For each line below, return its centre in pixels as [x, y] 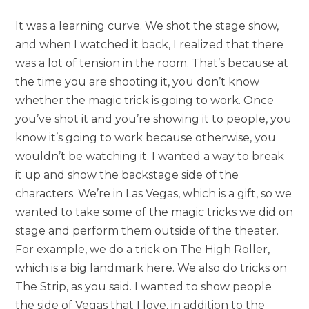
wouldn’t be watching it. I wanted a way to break [150, 156]
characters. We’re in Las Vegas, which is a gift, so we [154, 193]
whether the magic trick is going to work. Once [145, 100]
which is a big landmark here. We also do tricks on [151, 268]
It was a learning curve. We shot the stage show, [147, 26]
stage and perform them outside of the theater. [147, 230]
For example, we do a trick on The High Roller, [143, 249]
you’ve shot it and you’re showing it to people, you [154, 119]
